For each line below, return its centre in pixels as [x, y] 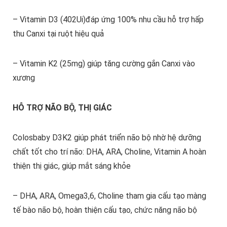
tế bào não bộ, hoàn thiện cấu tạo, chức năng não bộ [105, 210]
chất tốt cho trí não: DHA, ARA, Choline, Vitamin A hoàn [109, 152]
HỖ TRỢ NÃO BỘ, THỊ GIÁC [62, 108]
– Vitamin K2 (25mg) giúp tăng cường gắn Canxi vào [104, 64]
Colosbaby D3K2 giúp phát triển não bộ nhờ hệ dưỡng [107, 138]
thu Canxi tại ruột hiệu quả [58, 34]
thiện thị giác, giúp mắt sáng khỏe [71, 166]
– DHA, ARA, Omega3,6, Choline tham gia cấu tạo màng [109, 196]
